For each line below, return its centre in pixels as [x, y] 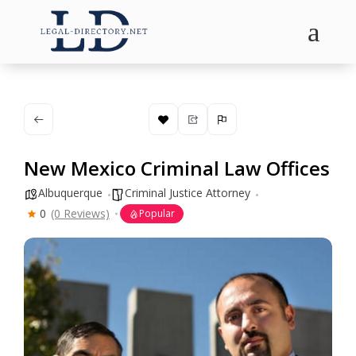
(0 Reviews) [80, 213]
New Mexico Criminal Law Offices [177, 168]
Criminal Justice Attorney [188, 193]
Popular [157, 213]
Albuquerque [70, 193]
